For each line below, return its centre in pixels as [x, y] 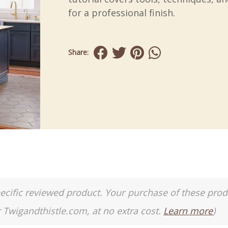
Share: [78, 52]
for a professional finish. [122, 13]
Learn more [188, 211]
